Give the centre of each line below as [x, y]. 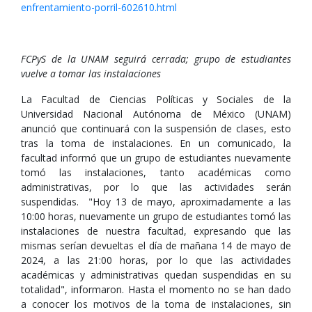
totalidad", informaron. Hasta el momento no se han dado [156, 289]
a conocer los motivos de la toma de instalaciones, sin [156, 304]
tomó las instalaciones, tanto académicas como [156, 172]
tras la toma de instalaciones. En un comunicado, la [156, 143]
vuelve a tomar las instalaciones [91, 73]
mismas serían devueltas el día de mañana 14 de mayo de [156, 245]
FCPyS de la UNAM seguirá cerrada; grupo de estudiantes [156, 59]
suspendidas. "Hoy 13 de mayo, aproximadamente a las [156, 202]
